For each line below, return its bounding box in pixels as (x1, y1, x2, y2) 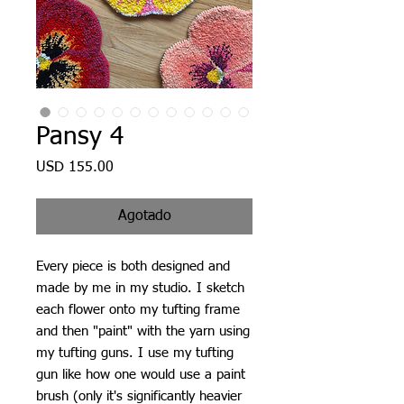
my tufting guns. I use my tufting (36, 345, 234, 360)
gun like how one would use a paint (36, 367, 245, 381)
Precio (113, 159, 151, 174)
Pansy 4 (36, 124, 124, 150)
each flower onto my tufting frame (36, 302, 240, 317)
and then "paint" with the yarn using (36, 324, 250, 338)
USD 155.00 (36, 160, 114, 175)
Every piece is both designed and (36, 259, 230, 273)
